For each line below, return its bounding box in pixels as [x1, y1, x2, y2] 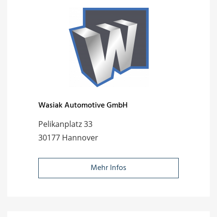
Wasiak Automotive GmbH [38, 99, 128, 112]
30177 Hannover [38, 132, 98, 143]
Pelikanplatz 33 [38, 118, 93, 129]
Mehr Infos [91, 161, 126, 174]
